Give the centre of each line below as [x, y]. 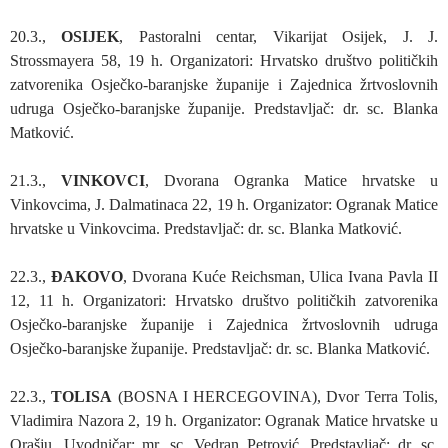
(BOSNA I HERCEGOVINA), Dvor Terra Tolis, [275, 396]
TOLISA [82, 396]
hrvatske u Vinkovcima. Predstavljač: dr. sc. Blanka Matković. [206, 228]
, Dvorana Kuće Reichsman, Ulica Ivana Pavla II [280, 276]
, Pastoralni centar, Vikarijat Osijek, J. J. [279, 36]
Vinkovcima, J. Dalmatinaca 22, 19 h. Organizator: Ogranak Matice [224, 204]
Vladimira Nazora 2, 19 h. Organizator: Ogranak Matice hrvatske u [224, 420]
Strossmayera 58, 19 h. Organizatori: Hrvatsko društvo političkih [224, 60]
